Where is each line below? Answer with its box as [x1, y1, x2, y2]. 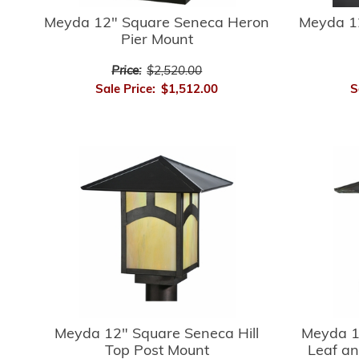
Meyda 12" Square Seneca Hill [54, 326, 260, 342]
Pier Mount [120, 32, 193, 48]
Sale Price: [95, 83, 156, 96]
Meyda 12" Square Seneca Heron [44, 15, 270, 31]
